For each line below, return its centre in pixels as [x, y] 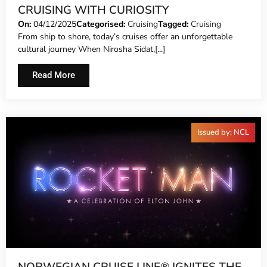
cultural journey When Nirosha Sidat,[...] [91, 49]
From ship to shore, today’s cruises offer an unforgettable [125, 37]
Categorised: [102, 24]
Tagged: [174, 24]
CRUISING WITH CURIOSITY [94, 10]
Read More [54, 75]
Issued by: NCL [223, 133]
